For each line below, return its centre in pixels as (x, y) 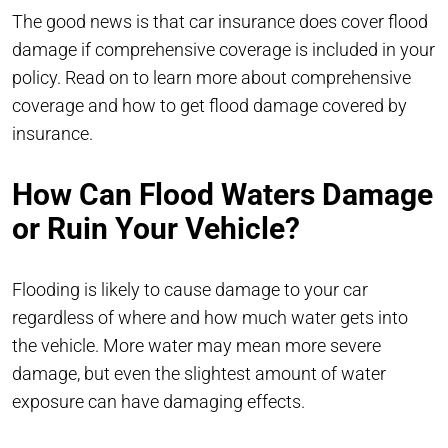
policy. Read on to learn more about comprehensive (211, 77)
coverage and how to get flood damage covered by (209, 105)
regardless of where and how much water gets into (210, 317)
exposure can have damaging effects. (158, 401)
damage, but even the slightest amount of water (199, 373)
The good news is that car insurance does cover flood (220, 21)
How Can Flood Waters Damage (222, 194)
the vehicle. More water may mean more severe (196, 345)
